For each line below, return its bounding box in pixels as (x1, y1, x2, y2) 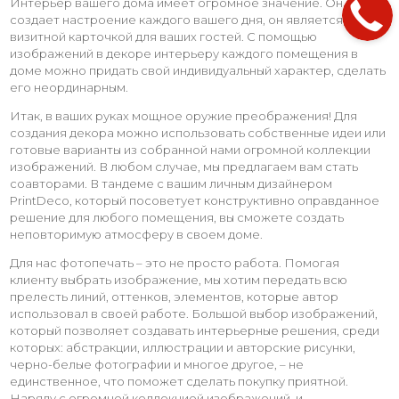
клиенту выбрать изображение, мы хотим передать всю (10, 272, 347, 287)
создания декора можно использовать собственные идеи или (10, 125, 386, 140)
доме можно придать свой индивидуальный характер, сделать (10, 62, 386, 77)
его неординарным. (10, 79, 128, 94)
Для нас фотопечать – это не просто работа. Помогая (10, 255, 339, 270)
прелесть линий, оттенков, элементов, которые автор (10, 289, 338, 304)
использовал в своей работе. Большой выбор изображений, (10, 305, 378, 321)
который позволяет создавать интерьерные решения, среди (10, 322, 379, 338)
